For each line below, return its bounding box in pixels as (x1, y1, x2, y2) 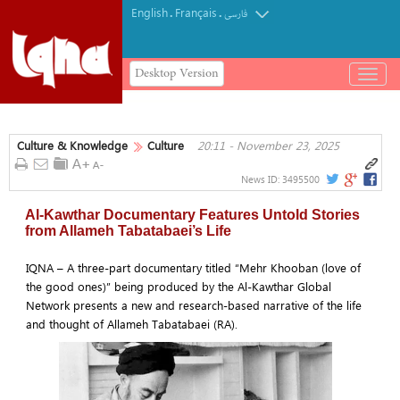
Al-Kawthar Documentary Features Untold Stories (25, 207, 360, 222)
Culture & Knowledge (17, 137, 128, 153)
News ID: (241, 172, 282, 186)
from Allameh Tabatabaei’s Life (25, 223, 235, 238)
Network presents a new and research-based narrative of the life (25, 296, 362, 312)
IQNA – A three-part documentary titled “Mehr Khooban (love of (25, 259, 361, 275)
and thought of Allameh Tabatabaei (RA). (25, 315, 237, 331)
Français (175, 4, 217, 20)
